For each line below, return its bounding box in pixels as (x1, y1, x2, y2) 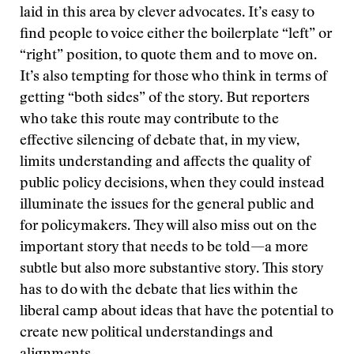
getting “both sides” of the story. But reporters (20, 92, 310, 106)
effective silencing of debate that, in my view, (20, 134, 299, 149)
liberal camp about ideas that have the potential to (20, 305, 333, 319)
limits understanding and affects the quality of (20, 156, 311, 170)
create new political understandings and (20, 326, 273, 341)
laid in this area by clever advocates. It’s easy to (20, 6, 314, 21)
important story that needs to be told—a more (20, 241, 308, 255)
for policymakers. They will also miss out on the (20, 220, 317, 234)
